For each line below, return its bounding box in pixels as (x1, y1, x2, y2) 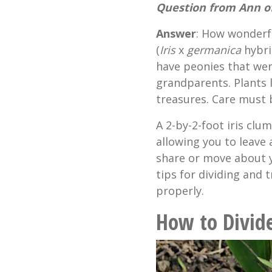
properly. (155, 183, 204, 198)
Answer (155, 25, 196, 41)
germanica (186, 42, 241, 57)
